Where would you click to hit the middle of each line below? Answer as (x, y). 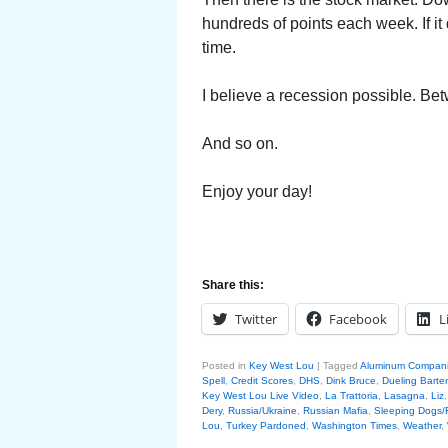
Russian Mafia (335, 410)
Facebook (358, 319)
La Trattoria (351, 395)
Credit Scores (262, 380)
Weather (422, 425)
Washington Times (354, 425)
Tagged (340, 365)
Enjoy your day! (257, 191)
